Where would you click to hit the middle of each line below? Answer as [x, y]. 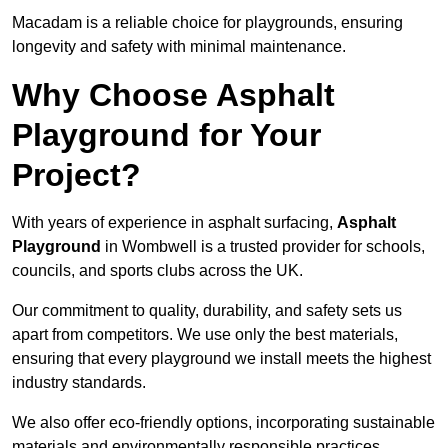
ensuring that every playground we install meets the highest [221, 359]
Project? [76, 175]
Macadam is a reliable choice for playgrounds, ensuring [207, 23]
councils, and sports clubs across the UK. [157, 271]
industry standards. [79, 383]
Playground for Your [166, 135]
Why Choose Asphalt [173, 95]
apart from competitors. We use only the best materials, [205, 335]
